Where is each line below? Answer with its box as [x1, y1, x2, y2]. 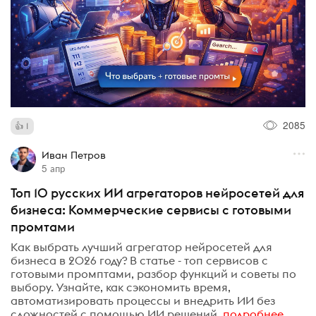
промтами [11, 218, 75, 235]
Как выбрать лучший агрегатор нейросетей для [11, 240, 272, 255]
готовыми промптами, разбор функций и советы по [11, 267, 296, 281]
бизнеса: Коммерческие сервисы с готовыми [11, 201, 291, 218]
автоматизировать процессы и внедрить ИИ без [11, 293, 275, 308]
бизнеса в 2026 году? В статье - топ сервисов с [11, 253, 268, 268]
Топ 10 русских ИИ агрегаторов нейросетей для [11, 184, 304, 201]
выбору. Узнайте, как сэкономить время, [11, 280, 231, 295]
